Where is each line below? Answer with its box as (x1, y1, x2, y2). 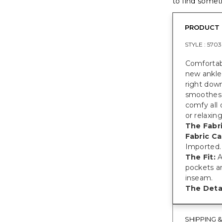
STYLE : (184, 41, 207, 48)
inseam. (185, 173, 213, 182)
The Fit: (185, 153, 216, 162)
